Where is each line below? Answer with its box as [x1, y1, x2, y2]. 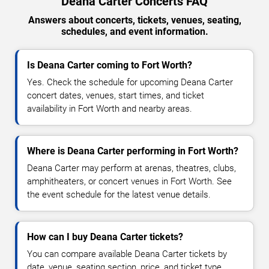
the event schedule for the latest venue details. [27, 189, 211, 201]
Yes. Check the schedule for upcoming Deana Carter [27, 77, 233, 88]
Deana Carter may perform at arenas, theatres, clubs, [27, 163, 236, 174]
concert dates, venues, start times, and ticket [27, 90, 204, 101]
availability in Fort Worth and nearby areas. [27, 103, 192, 115]
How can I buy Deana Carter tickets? [27, 231, 183, 243]
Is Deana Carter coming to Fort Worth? [27, 59, 192, 71]
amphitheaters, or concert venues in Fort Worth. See [27, 176, 232, 187]
